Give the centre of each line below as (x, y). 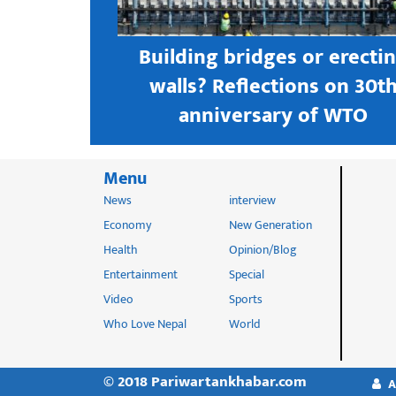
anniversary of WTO (274, 115)
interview (252, 200)
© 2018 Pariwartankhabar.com (205, 381)
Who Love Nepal (145, 324)
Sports (245, 299)
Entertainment (141, 274)
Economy (127, 225)
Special (246, 274)
